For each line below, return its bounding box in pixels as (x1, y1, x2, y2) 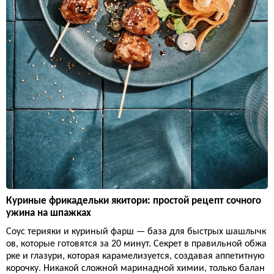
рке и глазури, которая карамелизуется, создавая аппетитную (6, 251, 265, 261)
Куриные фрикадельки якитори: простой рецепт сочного (6, 195, 261, 206)
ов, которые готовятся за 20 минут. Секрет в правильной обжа (6, 239, 267, 249)
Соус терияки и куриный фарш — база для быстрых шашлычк (6, 226, 266, 237)
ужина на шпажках (6, 207, 91, 218)
